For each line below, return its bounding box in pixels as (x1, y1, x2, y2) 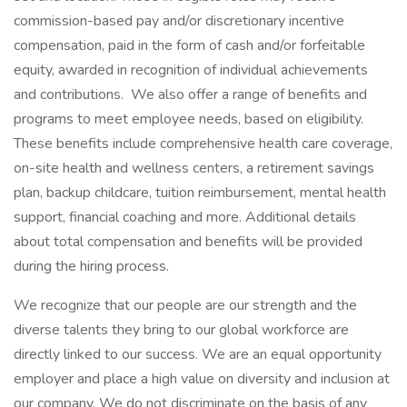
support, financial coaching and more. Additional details (14, 207, 356, 227)
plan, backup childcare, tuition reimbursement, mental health (14, 183, 386, 203)
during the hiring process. (14, 256, 173, 276)
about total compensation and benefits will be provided (14, 232, 362, 252)
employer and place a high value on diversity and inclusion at (14, 369, 390, 389)
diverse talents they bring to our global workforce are (14, 320, 349, 340)
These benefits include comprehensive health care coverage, (14, 134, 392, 154)
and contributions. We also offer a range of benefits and (14, 84, 367, 104)
